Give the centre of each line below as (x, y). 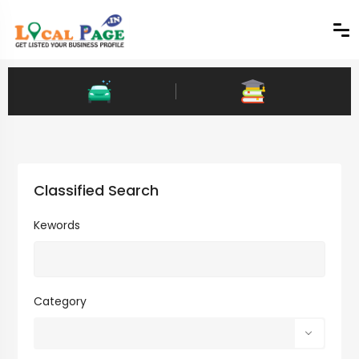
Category (60, 301)
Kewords (57, 225)
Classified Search (96, 190)
